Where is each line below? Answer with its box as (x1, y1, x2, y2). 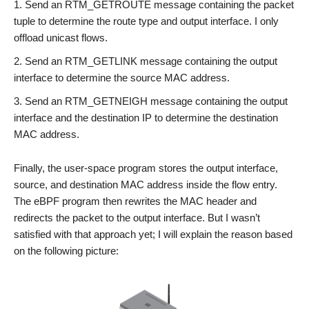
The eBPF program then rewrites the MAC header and (14, 195, 257, 207)
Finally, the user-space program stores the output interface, (14, 161, 278, 174)
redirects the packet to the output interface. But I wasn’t (14, 211, 260, 223)
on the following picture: (14, 244, 119, 257)
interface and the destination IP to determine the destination (14, 111, 278, 123)
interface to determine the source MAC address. (14, 71, 230, 83)
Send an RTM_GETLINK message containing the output (25, 54, 277, 67)
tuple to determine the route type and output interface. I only (14, 14, 279, 27)
